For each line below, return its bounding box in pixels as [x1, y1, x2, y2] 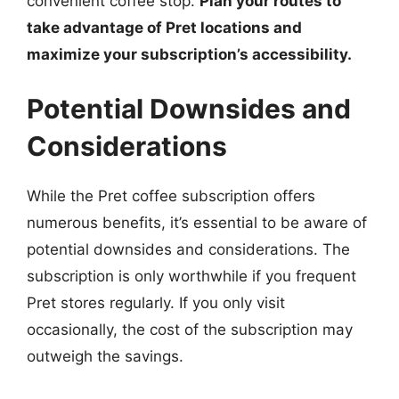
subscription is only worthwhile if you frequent [27, 267, 356, 285]
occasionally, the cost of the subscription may [27, 321, 353, 338]
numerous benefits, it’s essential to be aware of [27, 214, 367, 232]
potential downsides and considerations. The [27, 240, 350, 258]
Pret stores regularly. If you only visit [27, 294, 285, 312]
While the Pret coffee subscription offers [27, 187, 315, 205]
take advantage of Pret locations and [27, 18, 302, 37]
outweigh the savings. [27, 347, 183, 365]
